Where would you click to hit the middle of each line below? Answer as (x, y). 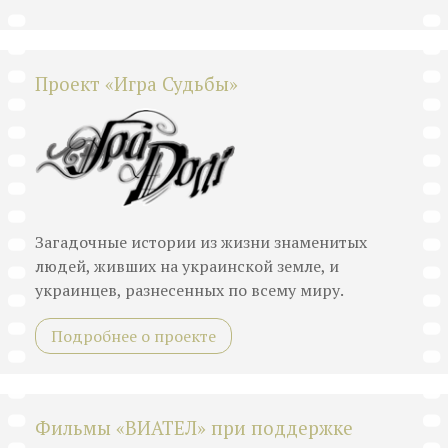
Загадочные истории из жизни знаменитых (201, 242)
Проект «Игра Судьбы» (136, 84)
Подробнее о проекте (133, 336)
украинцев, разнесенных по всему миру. (189, 290)
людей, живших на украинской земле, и (187, 266)
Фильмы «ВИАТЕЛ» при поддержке (194, 428)
